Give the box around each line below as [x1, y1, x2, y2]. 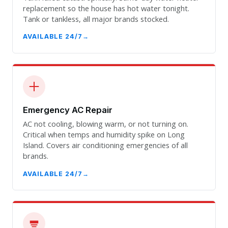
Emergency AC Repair [23, 104, 112, 115]
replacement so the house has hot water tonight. [23, 3, 189, 14]
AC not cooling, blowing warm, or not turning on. [23, 119, 188, 129]
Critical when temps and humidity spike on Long [23, 129, 185, 140]
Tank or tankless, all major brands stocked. [23, 14, 169, 24]
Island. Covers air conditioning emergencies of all [23, 140, 188, 151]
